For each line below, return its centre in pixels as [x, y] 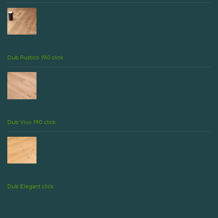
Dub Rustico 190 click [35, 57]
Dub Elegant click [30, 186]
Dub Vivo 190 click [31, 122]
